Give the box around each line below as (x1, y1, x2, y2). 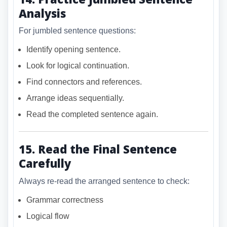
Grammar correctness (26, 195, 103, 204)
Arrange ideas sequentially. (26, 94, 124, 103)
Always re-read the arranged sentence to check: (19, 176, 190, 185)
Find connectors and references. (26, 78, 142, 87)
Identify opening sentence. (26, 45, 121, 54)
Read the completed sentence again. (26, 110, 158, 119)
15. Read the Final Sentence (19, 141, 177, 157)
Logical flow (26, 211, 69, 220)
